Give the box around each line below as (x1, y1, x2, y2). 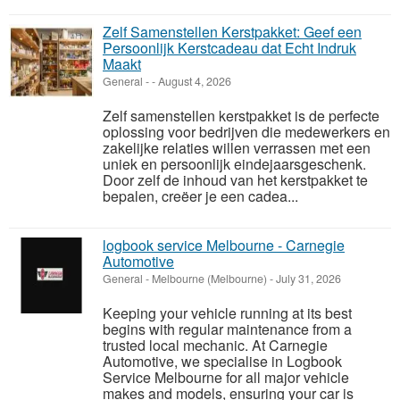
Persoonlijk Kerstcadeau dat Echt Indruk (103, 37, 356, 59)
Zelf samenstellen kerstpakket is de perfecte (103, 105, 379, 127)
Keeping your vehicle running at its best (103, 303, 352, 324)
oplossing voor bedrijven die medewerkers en (103, 121, 390, 143)
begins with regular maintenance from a (103, 319, 352, 340)
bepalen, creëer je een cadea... (103, 186, 298, 207)
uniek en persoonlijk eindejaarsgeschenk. (103, 154, 366, 175)
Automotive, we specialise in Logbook (103, 351, 342, 372)
